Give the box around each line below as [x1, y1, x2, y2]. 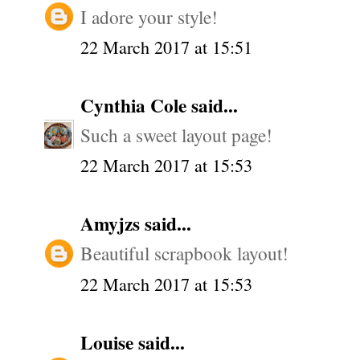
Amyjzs [80, 210, 145, 238]
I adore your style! [80, 3, 218, 30]
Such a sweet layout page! [80, 122, 272, 149]
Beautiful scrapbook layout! [80, 240, 288, 267]
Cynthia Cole [80, 91, 191, 119]
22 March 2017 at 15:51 [80, 35, 252, 59]
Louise [80, 328, 138, 356]
